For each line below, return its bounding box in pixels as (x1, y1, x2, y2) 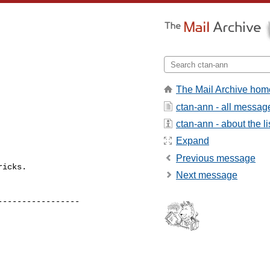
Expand (176, 136, 209, 146)
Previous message (176, 152, 256, 163)
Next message (176, 170, 237, 181)
